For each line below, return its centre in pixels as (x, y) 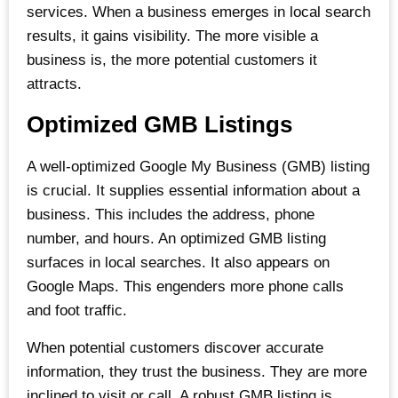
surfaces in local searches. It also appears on (178, 263)
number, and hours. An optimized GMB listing (176, 239)
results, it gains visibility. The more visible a (172, 36)
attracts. (54, 84)
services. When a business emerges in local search (199, 12)
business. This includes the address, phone (171, 215)
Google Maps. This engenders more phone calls (185, 287)
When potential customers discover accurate (175, 347)
